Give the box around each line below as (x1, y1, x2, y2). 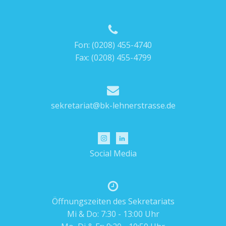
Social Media (89, 148, 137, 159)
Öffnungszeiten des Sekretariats (51, 196, 175, 207)
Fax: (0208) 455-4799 (75, 52, 151, 63)
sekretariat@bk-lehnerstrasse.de (50, 100, 176, 111)
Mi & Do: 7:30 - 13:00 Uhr (67, 208, 159, 219)
